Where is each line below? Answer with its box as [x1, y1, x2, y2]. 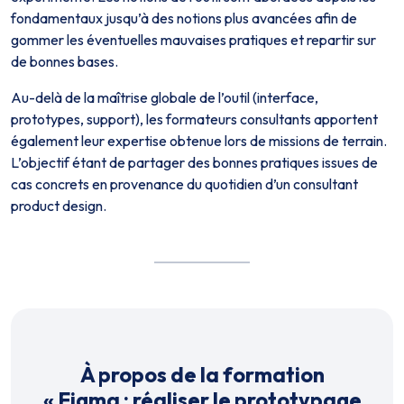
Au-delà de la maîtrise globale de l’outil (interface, [11, 88, 318, 106]
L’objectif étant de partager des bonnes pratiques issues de [11, 153, 378, 171]
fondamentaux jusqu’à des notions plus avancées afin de [11, 9, 357, 27]
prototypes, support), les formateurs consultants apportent [11, 110, 378, 128]
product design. [11, 197, 106, 215]
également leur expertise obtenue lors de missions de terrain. [11, 132, 387, 150]
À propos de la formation [79, 362, 325, 388]
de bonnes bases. [11, 52, 118, 70]
